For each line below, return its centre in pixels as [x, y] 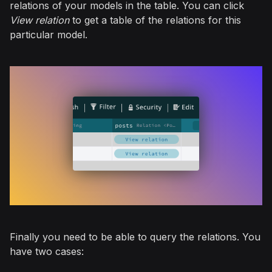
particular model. [49, 35]
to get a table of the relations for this [155, 20]
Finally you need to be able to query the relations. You [135, 236]
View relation [39, 20]
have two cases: [47, 251]
